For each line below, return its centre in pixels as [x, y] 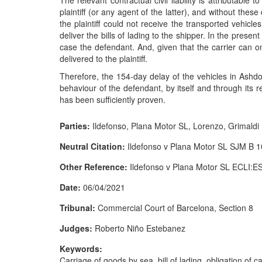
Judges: [77, 228]
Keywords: [82, 249]
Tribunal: [79, 208]
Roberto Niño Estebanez [140, 228]
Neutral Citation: [94, 146]
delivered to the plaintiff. [104, 58]
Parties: [76, 126]
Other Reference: [95, 167]
